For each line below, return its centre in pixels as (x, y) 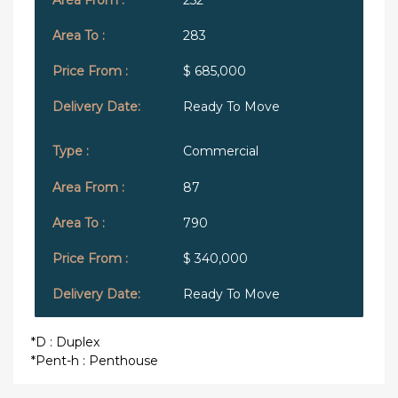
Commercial (220, 151)
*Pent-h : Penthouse (95, 361)
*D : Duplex (65, 342)
